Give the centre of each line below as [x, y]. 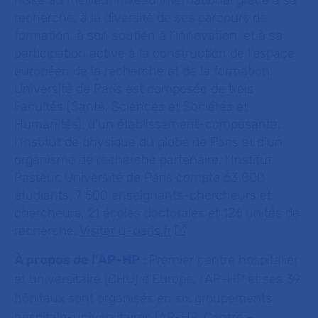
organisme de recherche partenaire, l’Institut [143, 160]
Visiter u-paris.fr [126, 231]
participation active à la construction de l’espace [154, 53]
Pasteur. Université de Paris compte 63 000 [139, 177]
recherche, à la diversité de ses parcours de [141, 18]
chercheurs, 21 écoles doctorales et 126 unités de [157, 213]
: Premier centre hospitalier [220, 260]
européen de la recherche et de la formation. [143, 71]
